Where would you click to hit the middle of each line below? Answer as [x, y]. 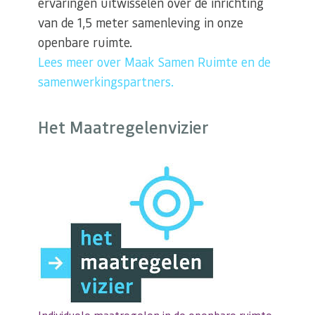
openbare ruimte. [85, 42]
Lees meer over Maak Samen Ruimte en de [154, 62]
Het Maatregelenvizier [123, 127]
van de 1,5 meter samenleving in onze [141, 22]
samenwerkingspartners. [106, 82]
